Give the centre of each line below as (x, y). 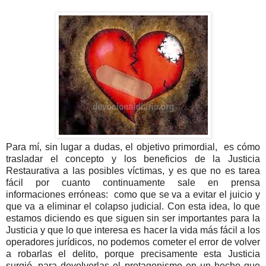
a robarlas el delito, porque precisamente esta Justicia (133, 254)
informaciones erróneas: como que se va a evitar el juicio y (133, 194)
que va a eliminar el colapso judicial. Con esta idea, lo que (133, 206)
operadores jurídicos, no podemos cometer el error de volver (133, 242)
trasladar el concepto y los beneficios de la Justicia (133, 159)
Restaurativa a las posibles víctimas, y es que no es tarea (133, 170)
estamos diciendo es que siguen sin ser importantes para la (133, 218)
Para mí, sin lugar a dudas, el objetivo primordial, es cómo (133, 147)
